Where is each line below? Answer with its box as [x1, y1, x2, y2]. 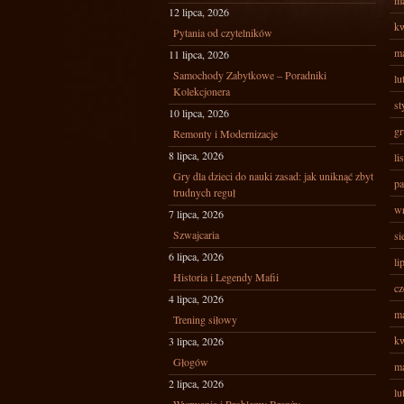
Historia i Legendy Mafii [173, 270, 279, 284]
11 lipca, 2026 [169, 47, 229, 61]
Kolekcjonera [173, 84, 230, 98]
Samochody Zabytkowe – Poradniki [173, 68, 326, 82]
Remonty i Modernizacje [173, 126, 278, 141]
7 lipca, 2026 [169, 207, 224, 221]
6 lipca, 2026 [169, 249, 224, 263]
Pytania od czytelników [173, 25, 272, 40]
